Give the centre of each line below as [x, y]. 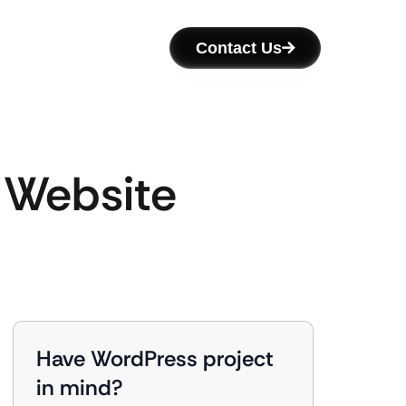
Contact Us [239, 48]
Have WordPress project [155, 358]
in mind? [80, 387]
